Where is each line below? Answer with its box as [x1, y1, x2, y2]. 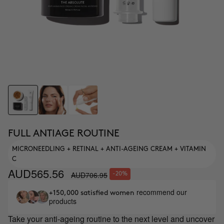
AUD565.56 [8, 165, 64, 181]
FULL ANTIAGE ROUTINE [8, 129, 119, 138]
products [49, 196, 76, 206]
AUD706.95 [71, 169, 107, 180]
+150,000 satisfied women [49, 189, 136, 196]
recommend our [136, 187, 187, 197]
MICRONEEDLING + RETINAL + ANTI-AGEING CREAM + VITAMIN [12, 146, 206, 152]
